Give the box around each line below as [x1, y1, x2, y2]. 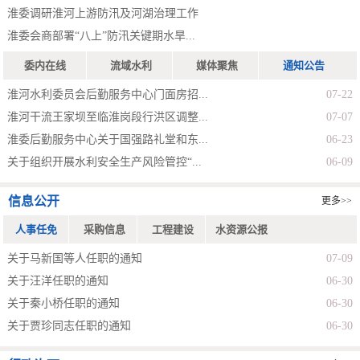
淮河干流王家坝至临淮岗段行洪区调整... [7, 111, 209, 124]
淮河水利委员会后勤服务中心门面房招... [7, 88, 209, 101]
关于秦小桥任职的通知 [7, 297, 121, 310]
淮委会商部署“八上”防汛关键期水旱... [7, 30, 196, 43]
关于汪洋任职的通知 [7, 275, 109, 288]
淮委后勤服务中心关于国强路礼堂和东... [7, 133, 209, 146]
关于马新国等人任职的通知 [7, 252, 143, 265]
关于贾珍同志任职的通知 [7, 320, 132, 333]
